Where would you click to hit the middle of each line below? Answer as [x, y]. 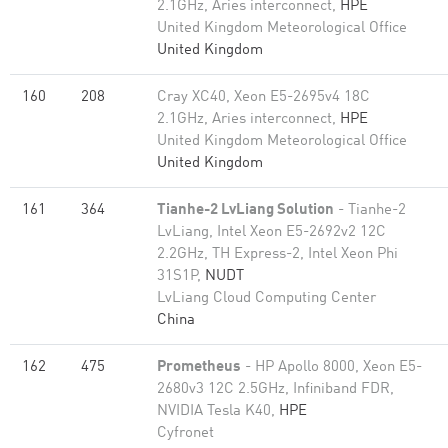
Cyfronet [185, 433]
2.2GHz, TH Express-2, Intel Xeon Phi [277, 254]
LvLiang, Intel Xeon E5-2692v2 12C [271, 232]
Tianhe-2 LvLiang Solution [245, 210]
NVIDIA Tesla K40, [218, 411]
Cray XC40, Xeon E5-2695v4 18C [263, 97]
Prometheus [199, 367]
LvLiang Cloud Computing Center [266, 298]
